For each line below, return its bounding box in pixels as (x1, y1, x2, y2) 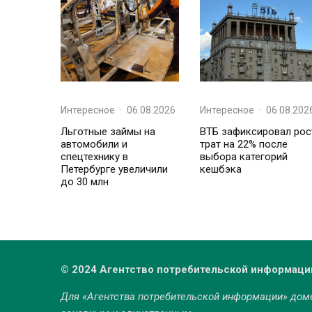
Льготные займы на (61, 125, 155, 138)
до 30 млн (61, 175, 109, 188)
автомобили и (61, 138, 127, 150)
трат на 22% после (200, 138, 288, 150)
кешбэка (200, 163, 242, 175)
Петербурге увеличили (61, 163, 168, 175)
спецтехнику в (61, 150, 128, 163)
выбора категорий (200, 150, 288, 163)
